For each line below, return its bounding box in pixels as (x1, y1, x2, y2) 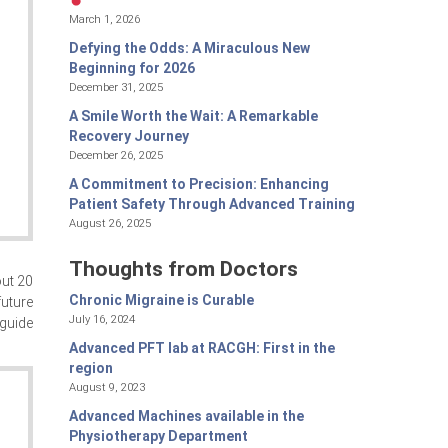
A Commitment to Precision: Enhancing (68, 175, 329, 192)
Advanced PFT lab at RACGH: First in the (68, 340, 335, 357)
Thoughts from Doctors (68, 257, 298, 282)
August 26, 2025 (68, 215, 151, 230)
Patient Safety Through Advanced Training (68, 195, 355, 212)
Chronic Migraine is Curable (68, 292, 254, 309)
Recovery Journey (68, 127, 189, 144)
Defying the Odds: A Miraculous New (68, 39, 310, 56)
